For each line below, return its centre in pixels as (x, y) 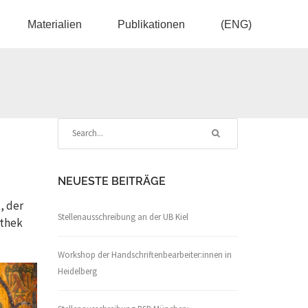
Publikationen (151, 24)
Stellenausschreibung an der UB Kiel (123, 217)
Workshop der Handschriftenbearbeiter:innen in (144, 255)
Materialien (54, 24)
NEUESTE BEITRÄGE (111, 181)
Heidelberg (77, 271)
